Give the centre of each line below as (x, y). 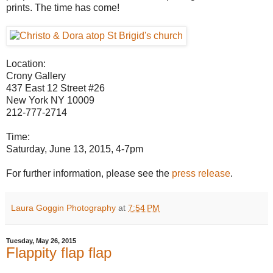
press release (201, 173)
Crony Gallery (36, 76)
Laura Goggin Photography (63, 207)
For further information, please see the (89, 173)
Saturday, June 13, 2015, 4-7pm (75, 149)
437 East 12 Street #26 (55, 88)
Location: (26, 63)
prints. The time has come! (63, 7)
